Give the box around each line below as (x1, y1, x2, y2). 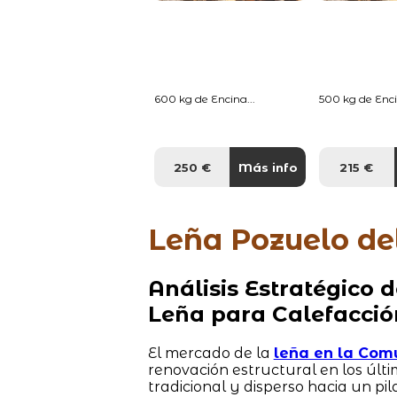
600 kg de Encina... (154, 91, 256, 105)
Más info (237, 160, 298, 175)
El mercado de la (147, 344, 274, 362)
